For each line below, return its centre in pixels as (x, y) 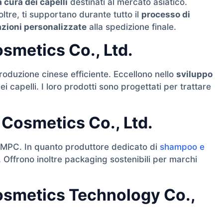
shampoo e (182, 147)
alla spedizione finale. (131, 27)
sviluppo (194, 74)
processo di (166, 14)
